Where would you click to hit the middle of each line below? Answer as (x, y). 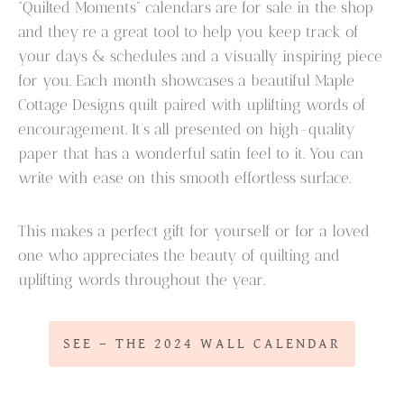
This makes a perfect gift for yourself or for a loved (194, 231)
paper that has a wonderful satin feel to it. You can (192, 154)
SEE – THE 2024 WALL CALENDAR (202, 344)
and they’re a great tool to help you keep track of (189, 32)
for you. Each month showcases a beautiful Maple (187, 81)
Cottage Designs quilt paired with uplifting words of (193, 105)
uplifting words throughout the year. (142, 280)
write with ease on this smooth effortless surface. (185, 178)
